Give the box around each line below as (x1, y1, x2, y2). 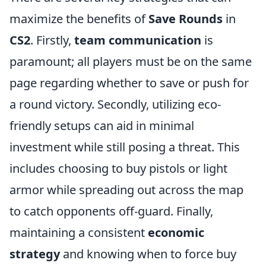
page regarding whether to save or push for (9, 75, 249, 91)
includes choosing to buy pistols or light (9, 160, 227, 177)
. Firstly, (30, 32, 74, 49)
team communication (74, 32, 201, 49)
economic (148, 224, 204, 241)
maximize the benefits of (9, 11, 148, 27)
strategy (9, 246, 60, 262)
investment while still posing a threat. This (9, 139, 240, 156)
